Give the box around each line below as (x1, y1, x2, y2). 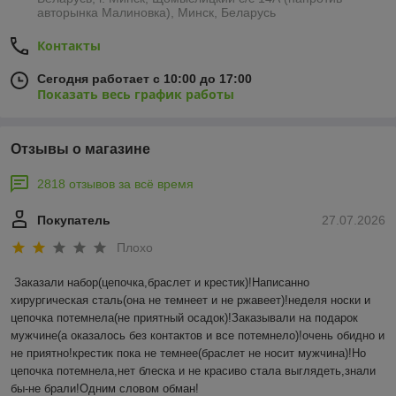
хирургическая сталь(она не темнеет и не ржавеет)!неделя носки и (11, 293, 370, 308)
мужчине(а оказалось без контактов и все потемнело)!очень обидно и (11, 329, 385, 343)
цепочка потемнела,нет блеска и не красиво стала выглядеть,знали (11, 364, 376, 378)
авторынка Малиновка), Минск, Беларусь (37, 5, 276, 19)
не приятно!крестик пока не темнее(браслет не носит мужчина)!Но (11, 346, 366, 361)
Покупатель (37, 213, 110, 227)
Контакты (37, 37, 101, 54)
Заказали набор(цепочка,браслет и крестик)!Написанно (14, 276, 309, 290)
